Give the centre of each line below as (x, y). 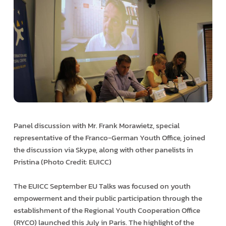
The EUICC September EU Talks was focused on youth (102, 186)
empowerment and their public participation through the (108, 198)
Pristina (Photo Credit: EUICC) (62, 161)
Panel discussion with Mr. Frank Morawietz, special (96, 125)
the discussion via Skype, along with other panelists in (103, 149)
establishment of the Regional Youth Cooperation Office (107, 210)
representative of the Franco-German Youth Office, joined (109, 137)
